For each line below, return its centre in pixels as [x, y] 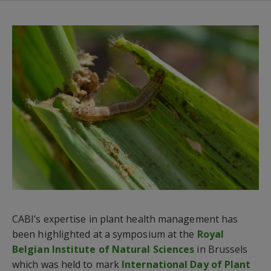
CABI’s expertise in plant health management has [125, 219]
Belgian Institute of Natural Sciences [103, 249]
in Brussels [222, 249]
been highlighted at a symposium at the [105, 234]
